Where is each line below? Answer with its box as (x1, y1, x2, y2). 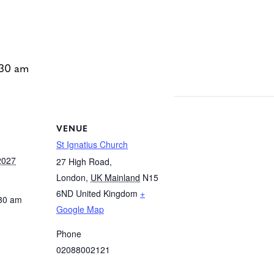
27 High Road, (56, 155, 112, 168)
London (56, 171, 86, 183)
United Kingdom (76, 187, 138, 199)
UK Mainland (91, 171, 140, 183)
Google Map (56, 202, 104, 215)
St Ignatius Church (56, 138, 128, 150)
